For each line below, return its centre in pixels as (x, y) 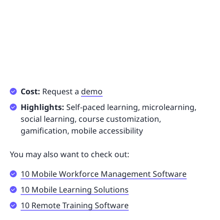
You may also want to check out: (69, 154)
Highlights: (42, 107)
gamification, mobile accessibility (82, 131)
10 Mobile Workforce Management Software (104, 174)
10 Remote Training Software (75, 206)
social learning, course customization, (91, 119)
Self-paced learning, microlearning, (130, 107)
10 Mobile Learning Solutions (75, 190)
